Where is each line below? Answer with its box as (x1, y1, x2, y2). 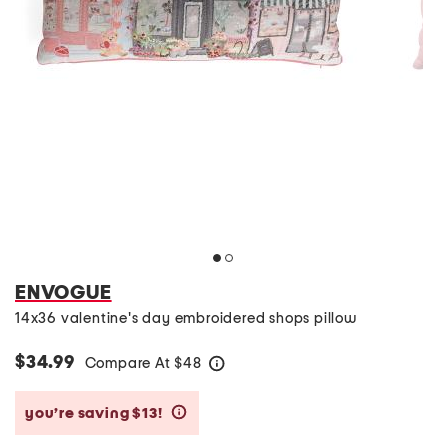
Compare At (84, 356, 175, 371)
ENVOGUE (15, 283, 112, 303)
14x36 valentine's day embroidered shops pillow (15, 311, 357, 326)
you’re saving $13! (25, 405, 166, 421)
